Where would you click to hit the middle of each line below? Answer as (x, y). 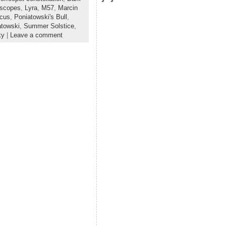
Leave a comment (36, 35)
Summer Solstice (49, 26)
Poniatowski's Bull (40, 17)
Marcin (68, 8)
